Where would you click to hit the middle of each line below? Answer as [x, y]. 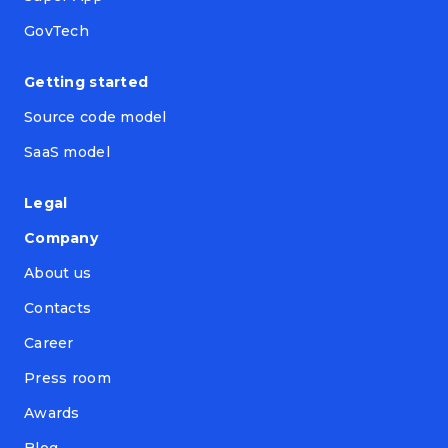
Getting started [86, 82]
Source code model [95, 117]
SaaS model [67, 152]
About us [58, 273]
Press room [67, 378]
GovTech [56, 31]
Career [49, 343]
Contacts [58, 308]
